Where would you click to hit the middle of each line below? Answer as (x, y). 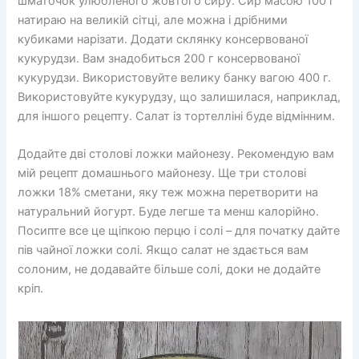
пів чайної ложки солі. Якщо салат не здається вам (163, 250)
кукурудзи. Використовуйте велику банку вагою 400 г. (175, 77)
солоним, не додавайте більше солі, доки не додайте (169, 270)
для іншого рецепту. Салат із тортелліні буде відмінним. (177, 116)
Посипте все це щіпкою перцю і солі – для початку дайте (179, 231)
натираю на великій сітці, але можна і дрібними (153, 20)
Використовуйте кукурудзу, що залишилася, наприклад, (179, 97)
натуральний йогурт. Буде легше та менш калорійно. (169, 212)
